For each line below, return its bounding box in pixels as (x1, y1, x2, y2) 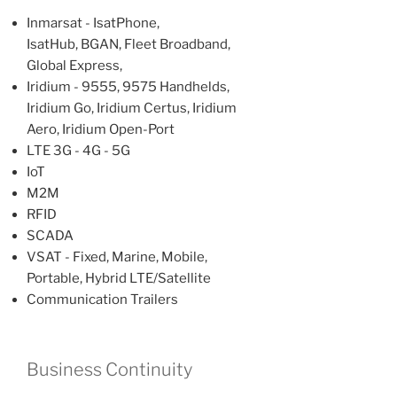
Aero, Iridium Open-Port (27, 121, 175, 138)
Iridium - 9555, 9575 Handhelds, (27, 79, 230, 96)
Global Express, (27, 58, 122, 74)
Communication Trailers (27, 292, 178, 308)
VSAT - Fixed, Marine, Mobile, (27, 249, 207, 266)
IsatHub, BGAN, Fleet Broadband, (27, 36, 230, 53)
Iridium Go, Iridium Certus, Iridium (27, 100, 237, 117)
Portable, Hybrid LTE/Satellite (27, 270, 211, 287)
